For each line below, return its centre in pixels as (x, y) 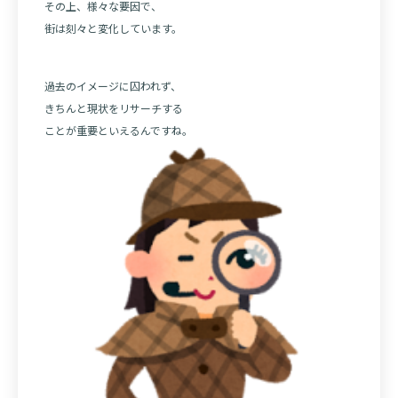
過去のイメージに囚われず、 (113, 86)
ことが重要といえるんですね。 (119, 131)
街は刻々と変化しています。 (113, 28)
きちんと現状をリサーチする (114, 108)
